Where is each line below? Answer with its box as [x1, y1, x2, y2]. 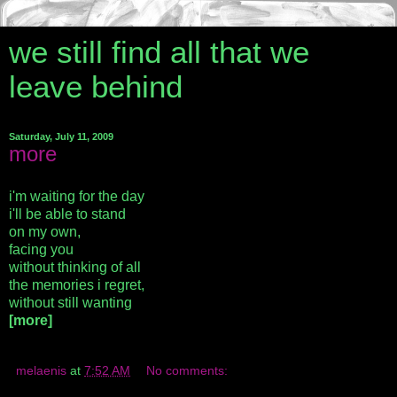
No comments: [146, 362, 229, 378]
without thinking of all [9, 259, 141, 275]
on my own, [9, 223, 81, 239]
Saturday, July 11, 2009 [9, 131, 113, 142]
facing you [9, 241, 74, 257]
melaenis [16, 362, 66, 378]
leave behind [9, 70, 183, 104]
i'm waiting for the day [9, 188, 144, 204]
